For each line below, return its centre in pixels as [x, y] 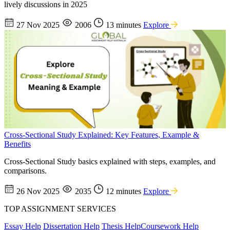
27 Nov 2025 [38, 25]
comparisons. [25, 171]
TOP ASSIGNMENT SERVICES [60, 209]
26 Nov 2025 [38, 191]
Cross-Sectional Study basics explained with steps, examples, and [110, 162]
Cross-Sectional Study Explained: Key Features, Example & [102, 135]
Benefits [17, 144]
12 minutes [123, 191]
